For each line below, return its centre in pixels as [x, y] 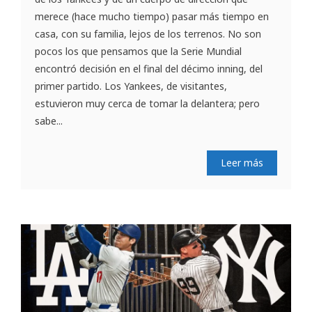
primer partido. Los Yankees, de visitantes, [131, 86]
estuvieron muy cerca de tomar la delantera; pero [147, 104]
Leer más [242, 163]
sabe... [49, 121]
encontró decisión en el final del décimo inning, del [149, 69]
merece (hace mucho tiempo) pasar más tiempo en [152, 17]
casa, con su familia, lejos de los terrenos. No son [148, 34]
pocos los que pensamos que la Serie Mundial [138, 52]
